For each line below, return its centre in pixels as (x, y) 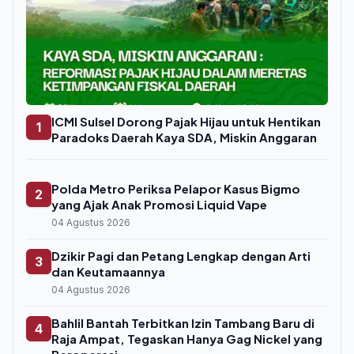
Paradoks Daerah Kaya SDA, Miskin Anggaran (184, 137)
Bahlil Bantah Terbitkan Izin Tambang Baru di (183, 323)
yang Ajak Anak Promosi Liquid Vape (159, 204)
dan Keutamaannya (108, 271)
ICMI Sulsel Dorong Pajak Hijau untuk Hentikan (186, 121)
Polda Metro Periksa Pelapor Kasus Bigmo (176, 188)
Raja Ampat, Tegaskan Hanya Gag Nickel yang (187, 339)
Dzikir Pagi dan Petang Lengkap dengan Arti (181, 256)
